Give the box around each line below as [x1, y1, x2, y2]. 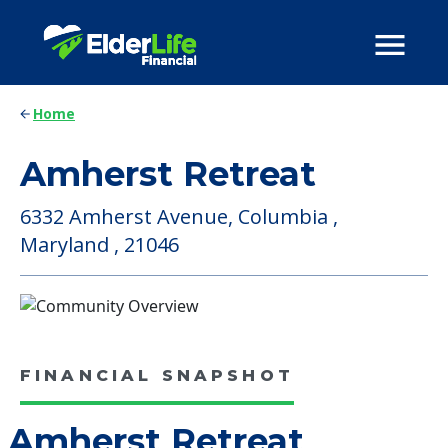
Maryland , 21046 [20, 231, 179, 258]
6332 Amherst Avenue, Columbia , [20, 203, 338, 230]
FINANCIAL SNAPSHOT [20, 365, 294, 385]
